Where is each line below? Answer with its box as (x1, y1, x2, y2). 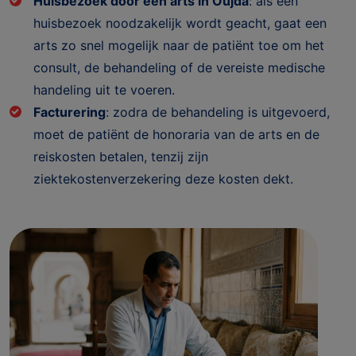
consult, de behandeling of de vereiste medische (33, 59, 325, 75)
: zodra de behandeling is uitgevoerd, (106, 103, 330, 120)
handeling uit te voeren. (33, 81, 175, 98)
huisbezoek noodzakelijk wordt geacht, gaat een (33, 14, 327, 31)
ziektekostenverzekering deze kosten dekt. (33, 170, 293, 187)
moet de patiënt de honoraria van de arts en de (33, 126, 319, 142)
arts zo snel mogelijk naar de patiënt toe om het (33, 37, 324, 53)
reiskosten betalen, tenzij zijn (33, 148, 208, 164)
